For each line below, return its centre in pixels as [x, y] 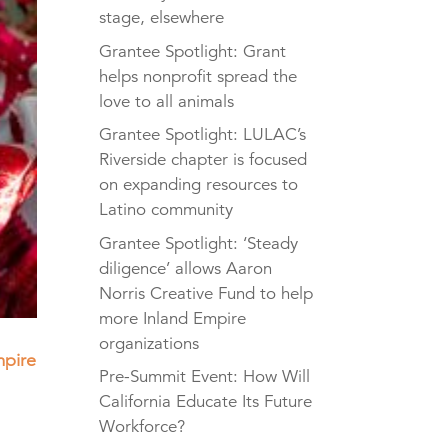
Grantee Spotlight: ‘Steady [198, 243]
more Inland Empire [172, 318]
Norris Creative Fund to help [205, 293]
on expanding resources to [198, 185]
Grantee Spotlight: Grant [192, 51]
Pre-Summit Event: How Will [204, 377]
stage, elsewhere [161, 18]
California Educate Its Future [205, 402]
